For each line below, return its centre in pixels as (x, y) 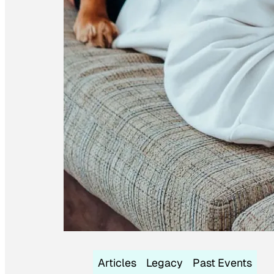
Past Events (222, 262)
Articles (117, 262)
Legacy (165, 262)
